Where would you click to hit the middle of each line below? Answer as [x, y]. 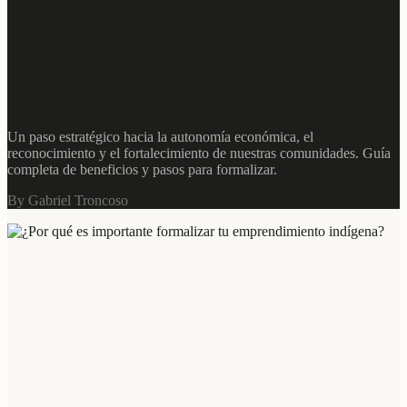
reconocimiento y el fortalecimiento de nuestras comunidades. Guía [199, 154]
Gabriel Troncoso [78, 201]
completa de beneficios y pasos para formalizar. [142, 170]
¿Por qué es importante [152, 20]
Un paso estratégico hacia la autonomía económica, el [160, 137]
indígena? [68, 88]
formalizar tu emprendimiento [196, 54]
